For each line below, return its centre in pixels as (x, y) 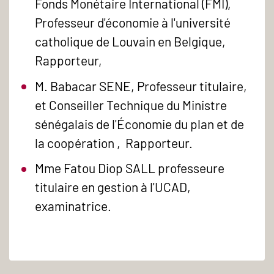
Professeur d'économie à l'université (133, 23)
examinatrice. (73, 206)
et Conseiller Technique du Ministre (131, 105)
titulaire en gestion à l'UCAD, (113, 187)
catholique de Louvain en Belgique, (131, 42)
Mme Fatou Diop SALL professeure (130, 168)
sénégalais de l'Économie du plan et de (140, 124)
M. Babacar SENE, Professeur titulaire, (141, 86)
